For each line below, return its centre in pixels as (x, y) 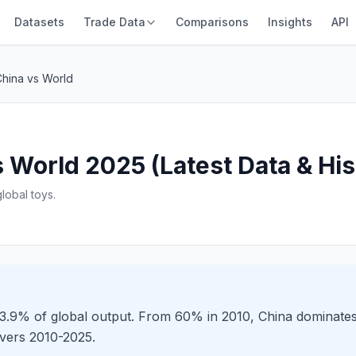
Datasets (39, 22)
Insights (290, 22)
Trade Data (114, 22)
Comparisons (212, 22)
